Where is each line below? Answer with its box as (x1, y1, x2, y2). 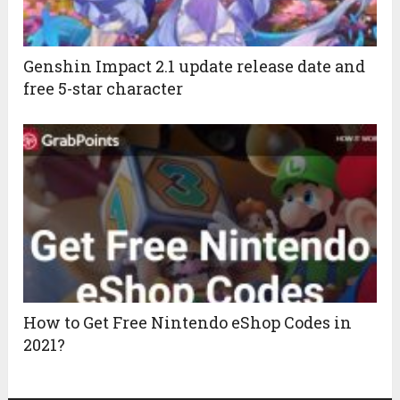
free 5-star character (23, 78, 184, 100)
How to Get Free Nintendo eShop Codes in (23, 312, 353, 334)
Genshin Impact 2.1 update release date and (23, 55, 366, 78)
